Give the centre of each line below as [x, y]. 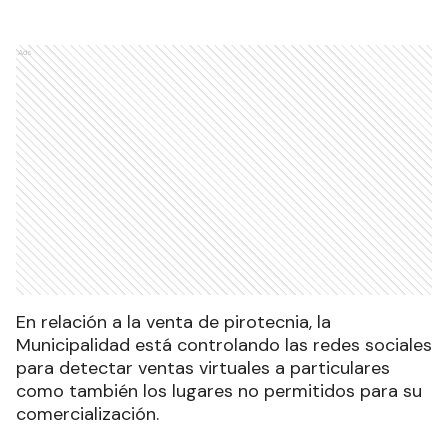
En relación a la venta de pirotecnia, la [173, 321]
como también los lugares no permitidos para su [219, 390]
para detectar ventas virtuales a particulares [203, 367]
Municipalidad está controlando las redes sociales [224, 344]
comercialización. [87, 413]
